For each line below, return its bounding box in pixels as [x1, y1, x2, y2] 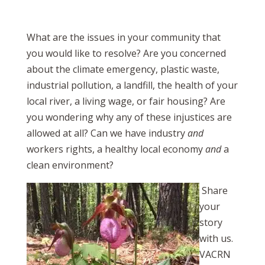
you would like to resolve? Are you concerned [26, 47, 226, 60]
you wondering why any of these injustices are [26, 111, 232, 124]
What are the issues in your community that [26, 31, 221, 44]
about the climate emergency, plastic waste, [26, 63, 219, 76]
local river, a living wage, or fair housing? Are [26, 95, 225, 108]
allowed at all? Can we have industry [26, 127, 188, 140]
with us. [199, 232, 233, 245]
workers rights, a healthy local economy [26, 143, 205, 156]
